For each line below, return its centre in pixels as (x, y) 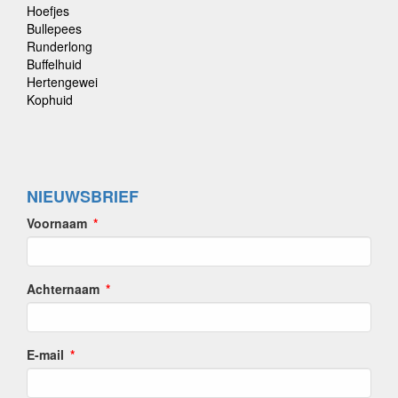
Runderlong (60, 46)
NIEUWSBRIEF (83, 196)
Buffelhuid (54, 64)
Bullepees (54, 28)
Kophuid (50, 99)
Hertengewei (62, 81)
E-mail (45, 354)
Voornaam (57, 223)
